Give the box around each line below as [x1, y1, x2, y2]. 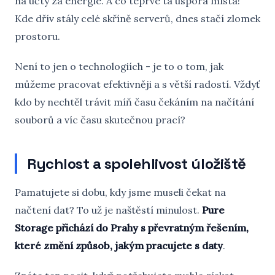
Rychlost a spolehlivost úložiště [27, 154, 246, 173]
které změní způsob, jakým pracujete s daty [15, 239, 223, 252]
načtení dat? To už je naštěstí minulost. [15, 204, 202, 216]
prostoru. [15, 30, 60, 42]
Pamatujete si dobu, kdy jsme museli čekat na [15, 186, 226, 198]
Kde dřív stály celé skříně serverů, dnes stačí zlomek [15, 12, 260, 25]
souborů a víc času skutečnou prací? [15, 114, 185, 126]
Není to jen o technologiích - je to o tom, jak [15, 60, 223, 72]
